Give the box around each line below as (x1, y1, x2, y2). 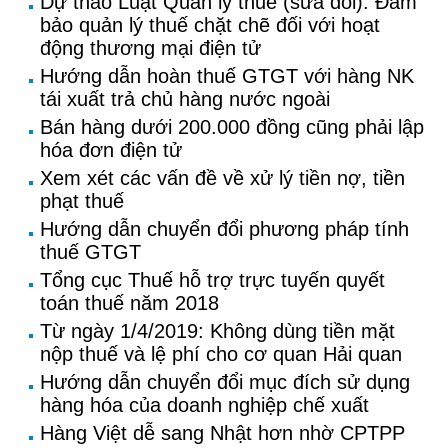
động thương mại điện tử (40, 37, 261, 59)
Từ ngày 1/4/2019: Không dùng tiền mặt (40, 320, 395, 342)
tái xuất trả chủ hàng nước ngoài (40, 88, 330, 110)
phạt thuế (40, 190, 124, 212)
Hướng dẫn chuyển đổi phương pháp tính (40, 218, 409, 240)
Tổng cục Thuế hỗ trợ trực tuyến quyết (40, 269, 385, 291)
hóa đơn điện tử (40, 139, 182, 161)
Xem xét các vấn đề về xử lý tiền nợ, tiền (40, 167, 405, 189)
